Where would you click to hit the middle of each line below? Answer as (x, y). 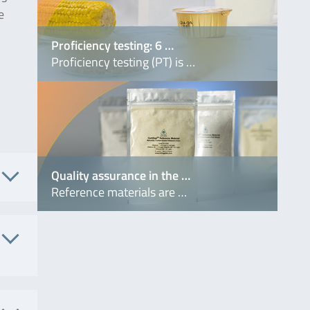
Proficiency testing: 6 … (112, 45)
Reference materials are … (119, 192)
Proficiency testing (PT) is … (123, 62)
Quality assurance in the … (120, 175)
